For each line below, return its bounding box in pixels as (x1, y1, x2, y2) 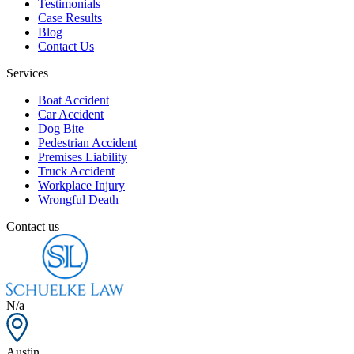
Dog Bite (38, 121, 84, 135)
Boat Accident (38, 92, 109, 107)
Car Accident (38, 107, 104, 121)
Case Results (38, 10, 102, 24)
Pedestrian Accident (38, 135, 137, 149)
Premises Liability (38, 149, 127, 164)
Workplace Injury (38, 178, 125, 192)
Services (6, 66, 48, 80)
